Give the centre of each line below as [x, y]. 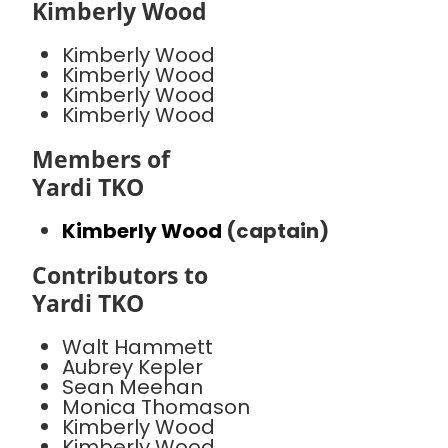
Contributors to [120, 274]
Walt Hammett [137, 346]
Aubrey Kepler [132, 366]
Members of [101, 158]
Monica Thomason [156, 406]
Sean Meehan [132, 386]
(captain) [277, 230]
